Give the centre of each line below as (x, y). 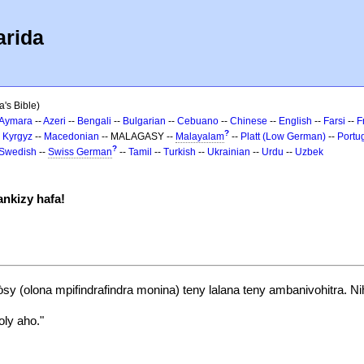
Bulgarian (144, 121)
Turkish (180, 152)
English (295, 121)
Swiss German (80, 152)
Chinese (249, 121)
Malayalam (200, 136)
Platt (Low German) (283, 136)
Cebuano (198, 121)
